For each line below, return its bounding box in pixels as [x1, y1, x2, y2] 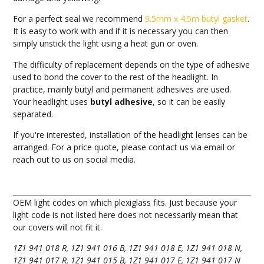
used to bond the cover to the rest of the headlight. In [13, 71, 219, 82]
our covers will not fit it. [13, 222, 103, 233]
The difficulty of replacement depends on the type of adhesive [13, 58, 250, 70]
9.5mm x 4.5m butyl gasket [145, 13, 248, 25]
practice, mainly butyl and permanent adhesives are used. [13, 83, 232, 95]
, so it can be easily [153, 95, 226, 107]
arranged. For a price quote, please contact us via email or [13, 141, 236, 153]
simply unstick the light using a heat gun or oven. [13, 38, 199, 49]
